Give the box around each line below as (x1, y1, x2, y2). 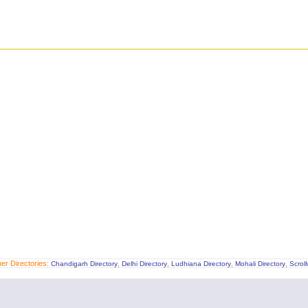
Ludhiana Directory (170, 260, 231, 267)
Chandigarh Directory (50, 260, 118, 267)
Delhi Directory (121, 260, 167, 267)
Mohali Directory (234, 260, 285, 267)
